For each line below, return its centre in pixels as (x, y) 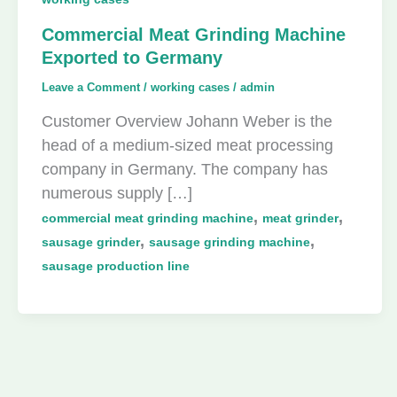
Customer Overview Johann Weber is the (187, 121)
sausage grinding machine (230, 241)
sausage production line (116, 265)
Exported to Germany (132, 58)
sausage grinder (91, 241)
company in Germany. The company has (185, 169)
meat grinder (300, 218)
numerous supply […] (117, 193)
